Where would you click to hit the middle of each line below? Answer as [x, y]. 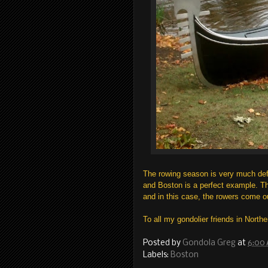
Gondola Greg [209, 243]
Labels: [157, 255]
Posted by [163, 243]
